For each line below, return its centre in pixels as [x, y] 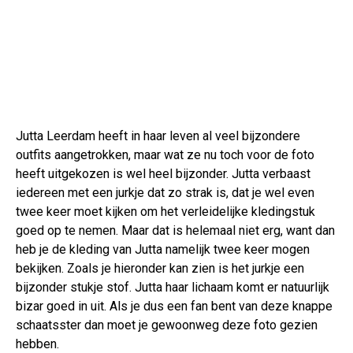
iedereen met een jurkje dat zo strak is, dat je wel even [165, 192]
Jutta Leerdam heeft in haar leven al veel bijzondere [158, 136]
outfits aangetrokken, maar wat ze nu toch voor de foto [165, 154]
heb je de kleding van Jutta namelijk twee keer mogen [163, 249]
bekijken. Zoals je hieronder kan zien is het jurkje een [160, 268]
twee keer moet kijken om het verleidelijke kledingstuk [165, 211]
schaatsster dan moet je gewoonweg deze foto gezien [167, 325]
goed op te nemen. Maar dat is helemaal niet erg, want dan [175, 230]
